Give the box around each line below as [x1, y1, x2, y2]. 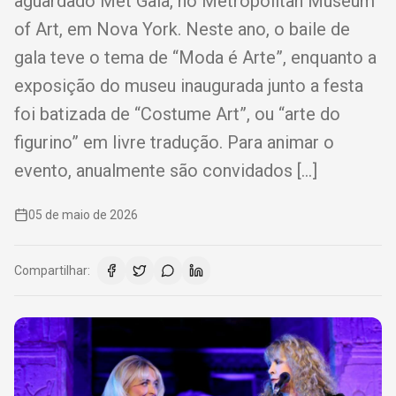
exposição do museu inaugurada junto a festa [14, 75, 363, 96]
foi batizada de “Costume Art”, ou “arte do [14, 103, 340, 125]
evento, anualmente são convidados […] [14, 160, 317, 181]
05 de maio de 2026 [28, 208, 138, 222]
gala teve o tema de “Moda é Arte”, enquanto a [14, 47, 377, 68]
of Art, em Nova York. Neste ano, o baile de [14, 19, 350, 40]
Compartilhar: [14, 263, 90, 278]
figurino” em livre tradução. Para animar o [14, 132, 334, 153]
